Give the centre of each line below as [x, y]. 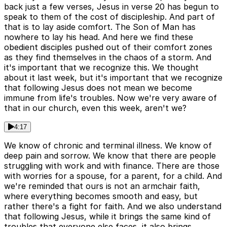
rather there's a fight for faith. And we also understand [113, 206]
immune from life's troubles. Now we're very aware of [110, 98]
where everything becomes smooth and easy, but [101, 196]
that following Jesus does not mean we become [98, 88]
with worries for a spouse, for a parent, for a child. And [113, 176]
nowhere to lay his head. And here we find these [99, 37]
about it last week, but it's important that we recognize [113, 78]
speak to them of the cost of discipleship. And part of [109, 17]
